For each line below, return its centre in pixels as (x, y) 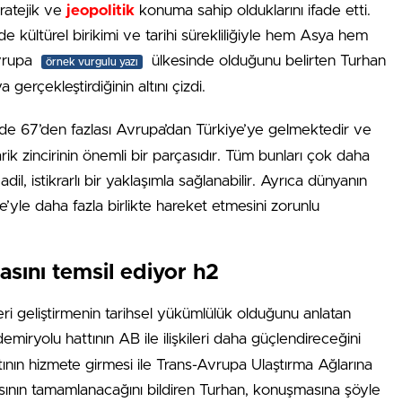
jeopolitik (100, 10)
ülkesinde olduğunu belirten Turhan (267, 61)
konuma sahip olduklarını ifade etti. (253, 10)
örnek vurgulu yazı (92, 62)
